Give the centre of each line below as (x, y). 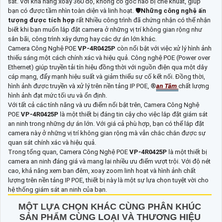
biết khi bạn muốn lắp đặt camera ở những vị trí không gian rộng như (105, 29)
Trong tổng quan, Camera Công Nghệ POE (69, 152)
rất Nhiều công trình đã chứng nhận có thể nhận (143, 20)
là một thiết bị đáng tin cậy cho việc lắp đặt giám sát (134, 114)
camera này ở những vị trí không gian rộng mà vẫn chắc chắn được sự (107, 133)
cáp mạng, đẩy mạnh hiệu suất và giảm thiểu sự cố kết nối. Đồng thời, (107, 76)
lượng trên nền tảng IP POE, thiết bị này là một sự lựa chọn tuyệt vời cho (108, 180)
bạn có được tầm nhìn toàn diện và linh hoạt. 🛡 (74, 10)
